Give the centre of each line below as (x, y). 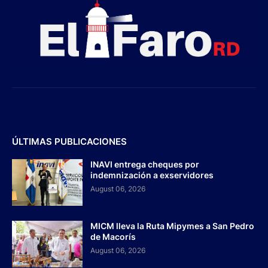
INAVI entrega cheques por (145, 165)
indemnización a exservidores (152, 175)
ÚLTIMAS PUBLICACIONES (69, 142)
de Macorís (113, 237)
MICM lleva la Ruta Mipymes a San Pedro (172, 226)
